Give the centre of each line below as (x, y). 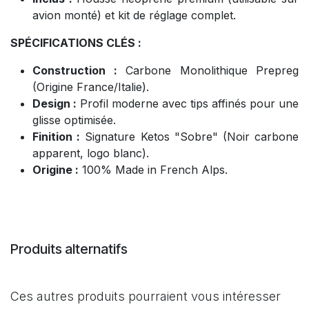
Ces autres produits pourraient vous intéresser (146, 296)
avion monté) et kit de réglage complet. (134, 15)
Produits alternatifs (69, 249)
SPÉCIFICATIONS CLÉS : (76, 42)
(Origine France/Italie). (91, 87)
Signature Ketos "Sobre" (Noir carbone (190, 136)
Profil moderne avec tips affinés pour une (188, 103)
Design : (54, 103)
